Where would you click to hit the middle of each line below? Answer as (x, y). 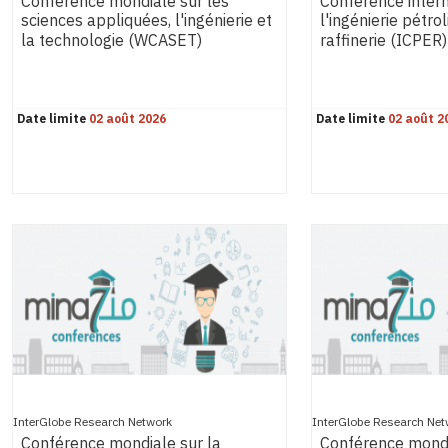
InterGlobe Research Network (92, 422)
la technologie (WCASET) (111, 41)
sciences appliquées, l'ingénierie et (146, 21)
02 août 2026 (127, 119)
